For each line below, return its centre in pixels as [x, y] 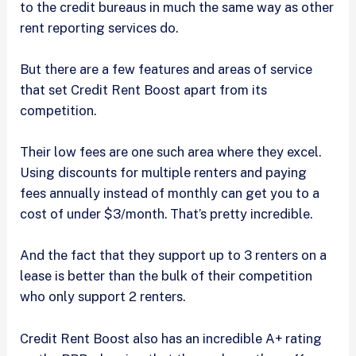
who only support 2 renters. [104, 297]
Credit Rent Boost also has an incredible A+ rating [171, 338]
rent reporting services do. [101, 27]
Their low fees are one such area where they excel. [171, 152]
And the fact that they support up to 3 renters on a [174, 255]
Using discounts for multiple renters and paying [164, 173]
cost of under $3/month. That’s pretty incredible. [168, 214]
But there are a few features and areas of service [166, 69]
